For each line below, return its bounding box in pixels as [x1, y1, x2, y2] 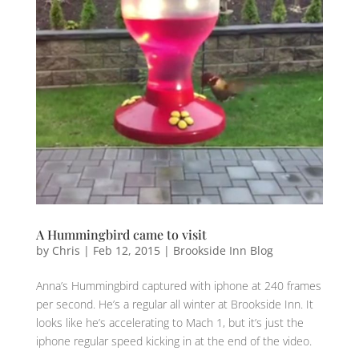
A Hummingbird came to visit [35, 225, 207, 243]
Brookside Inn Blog [172, 242, 273, 258]
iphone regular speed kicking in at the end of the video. [35, 333, 312, 349]
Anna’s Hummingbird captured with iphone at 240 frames [35, 277, 321, 293]
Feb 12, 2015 [92, 242, 160, 258]
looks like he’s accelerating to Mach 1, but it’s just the [35, 314, 304, 330]
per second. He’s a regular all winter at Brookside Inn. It [35, 296, 313, 312]
